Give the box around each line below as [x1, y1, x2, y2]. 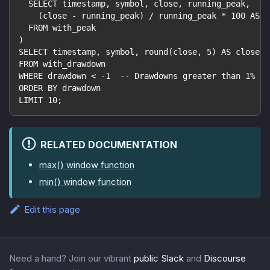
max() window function [39, 159, 134, 171]
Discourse [204, 252, 246, 264]
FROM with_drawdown [19, 59, 105, 69]
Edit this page [24, 204, 80, 216]
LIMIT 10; [19, 95, 62, 105]
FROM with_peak [19, 23, 96, 33]
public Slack [134, 252, 184, 264]
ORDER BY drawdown [19, 83, 101, 93]
